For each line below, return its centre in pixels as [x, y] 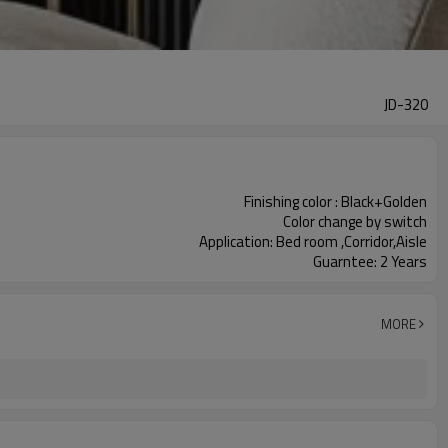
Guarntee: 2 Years [370, 261]
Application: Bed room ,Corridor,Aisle [313, 241]
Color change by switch [355, 221]
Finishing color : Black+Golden [335, 201]
